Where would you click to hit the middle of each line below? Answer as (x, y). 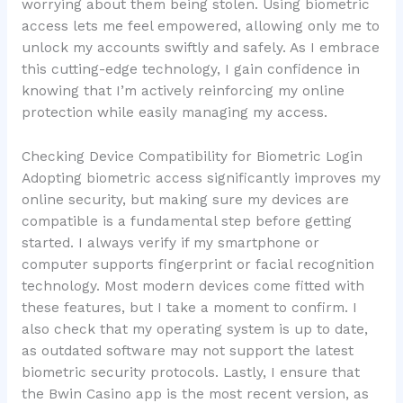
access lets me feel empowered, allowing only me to (200, 27)
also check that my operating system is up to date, (194, 330)
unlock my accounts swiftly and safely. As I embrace (200, 48)
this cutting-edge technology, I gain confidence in (190, 70)
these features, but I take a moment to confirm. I (189, 308)
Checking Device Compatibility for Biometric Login (192, 157)
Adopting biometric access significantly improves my (201, 179)
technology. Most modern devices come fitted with (193, 287)
